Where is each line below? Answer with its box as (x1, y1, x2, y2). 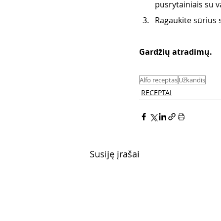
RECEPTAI (141, 88, 172, 98)
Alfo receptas (140, 75, 178, 85)
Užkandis (179, 75, 205, 85)
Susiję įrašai (90, 148, 140, 160)
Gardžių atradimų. (139, 46, 214, 58)
